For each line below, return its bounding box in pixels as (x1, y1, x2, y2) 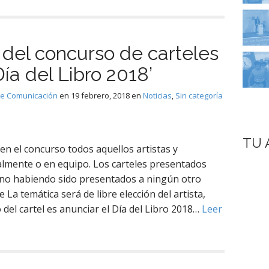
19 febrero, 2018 (71, 90, 130, 101)
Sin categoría (175, 90, 223, 101)
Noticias (143, 90, 172, 101)
